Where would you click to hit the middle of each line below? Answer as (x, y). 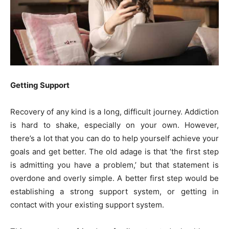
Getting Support (40, 85)
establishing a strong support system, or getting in (114, 191)
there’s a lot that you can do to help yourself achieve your (114, 138)
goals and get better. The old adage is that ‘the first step (114, 151)
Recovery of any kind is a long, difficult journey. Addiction (114, 111)
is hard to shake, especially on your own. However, (114, 125)
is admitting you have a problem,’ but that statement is (114, 165)
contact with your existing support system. (88, 204)
